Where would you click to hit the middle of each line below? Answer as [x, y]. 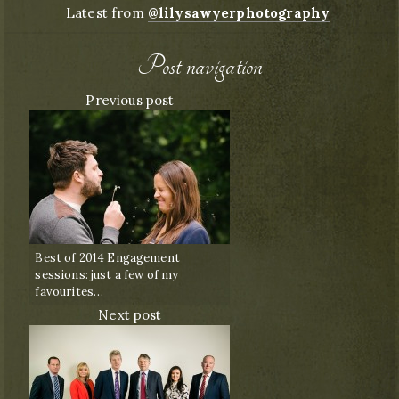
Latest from [107, 12]
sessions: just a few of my [107, 274]
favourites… [69, 291]
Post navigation [199, 66]
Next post [130, 314]
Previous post [130, 100]
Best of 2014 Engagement [107, 257]
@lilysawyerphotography [239, 12]
